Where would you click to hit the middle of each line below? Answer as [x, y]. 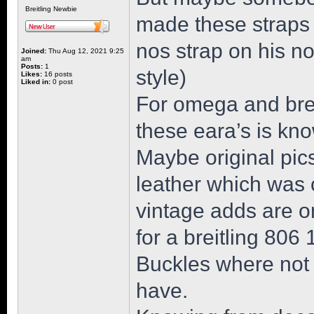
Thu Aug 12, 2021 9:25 [85, 51]
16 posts [57, 74]
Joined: [34, 51]
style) [161, 77]
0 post [62, 82]
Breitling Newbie [51, 9]
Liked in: [36, 82]
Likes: [32, 74]
